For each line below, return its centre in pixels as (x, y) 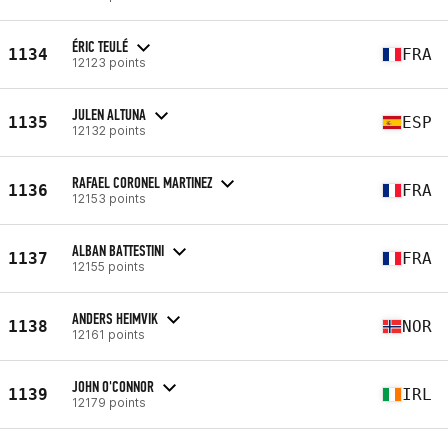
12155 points (108, 266)
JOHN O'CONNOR (113, 386)
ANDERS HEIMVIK (115, 318)
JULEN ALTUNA (109, 114)
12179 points (109, 402)
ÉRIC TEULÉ (100, 46)
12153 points (109, 198)
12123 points (109, 62)
